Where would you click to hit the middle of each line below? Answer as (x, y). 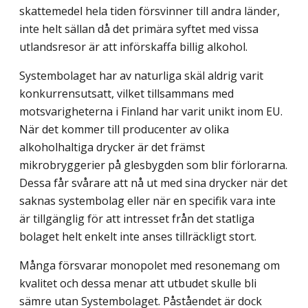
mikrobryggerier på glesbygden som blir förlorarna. (153, 165)
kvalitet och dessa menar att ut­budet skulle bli (138, 284)
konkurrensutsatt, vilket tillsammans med (126, 94)
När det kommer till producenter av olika (124, 130)
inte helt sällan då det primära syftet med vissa (139, 29)
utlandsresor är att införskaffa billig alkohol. (133, 47)
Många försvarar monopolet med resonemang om (150, 266)
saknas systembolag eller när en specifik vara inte (147, 201)
